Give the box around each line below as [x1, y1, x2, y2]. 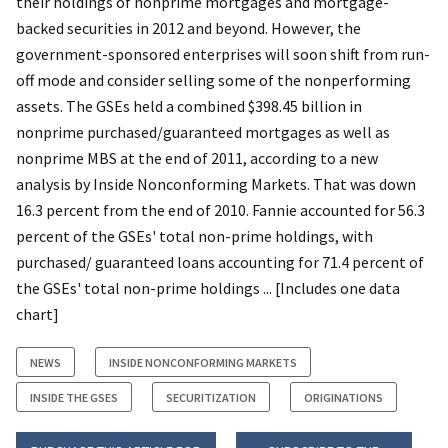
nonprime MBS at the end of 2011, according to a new [16, 147, 378, 168]
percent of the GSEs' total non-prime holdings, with [16, 225, 373, 246]
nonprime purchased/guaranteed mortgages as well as [16, 121, 390, 142]
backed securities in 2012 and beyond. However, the [16, 17, 361, 38]
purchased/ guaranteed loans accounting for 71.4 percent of [16, 251, 424, 272]
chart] [16, 303, 59, 324]
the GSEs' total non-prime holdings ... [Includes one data [16, 277, 400, 298]
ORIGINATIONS [304, 389, 383, 405]
